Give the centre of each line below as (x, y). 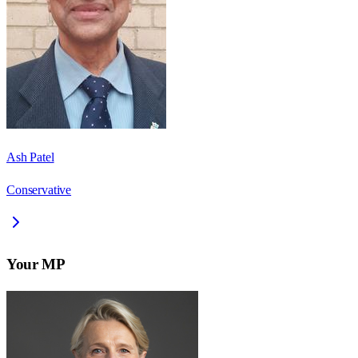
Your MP (36, 264)
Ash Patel (30, 157)
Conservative (39, 190)
